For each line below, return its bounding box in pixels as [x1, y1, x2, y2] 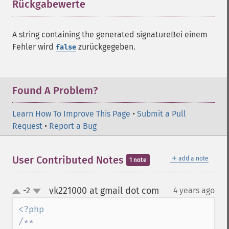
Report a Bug [49, 121, 97, 131]
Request [12, 121, 42, 131]
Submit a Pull [137, 109, 186, 119]
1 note [129, 156, 147, 164]
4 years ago [173, 186, 215, 195]
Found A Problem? [12, 84, 98, 97]
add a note [178, 155, 209, 162]
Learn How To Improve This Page [12, 109, 130, 119]
